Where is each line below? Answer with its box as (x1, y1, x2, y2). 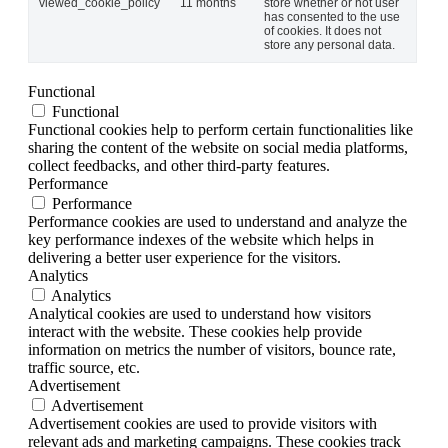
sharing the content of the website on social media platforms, (28, 139, 408, 157)
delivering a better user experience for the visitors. (28, 249, 341, 267)
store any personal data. (264, 38, 395, 53)
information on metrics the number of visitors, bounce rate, (28, 341, 396, 359)
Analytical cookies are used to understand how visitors (28, 305, 371, 323)
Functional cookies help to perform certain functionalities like (28, 121, 413, 139)
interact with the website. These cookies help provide (28, 323, 362, 341)
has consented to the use (264, 10, 400, 25)
